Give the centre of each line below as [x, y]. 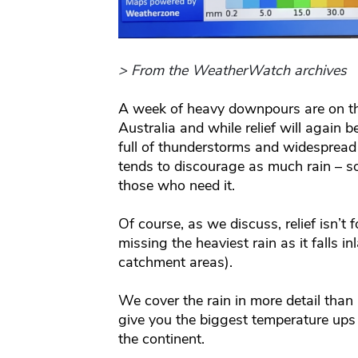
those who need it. [176, 186]
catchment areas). [175, 263]
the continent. [161, 339]
